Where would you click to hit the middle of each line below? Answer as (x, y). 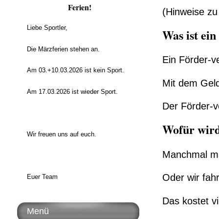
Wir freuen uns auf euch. (62, 134)
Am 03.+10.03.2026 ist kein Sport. (76, 70)
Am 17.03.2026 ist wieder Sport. (72, 91)
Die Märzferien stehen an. (63, 49)
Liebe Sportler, (47, 28)
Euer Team (42, 176)
